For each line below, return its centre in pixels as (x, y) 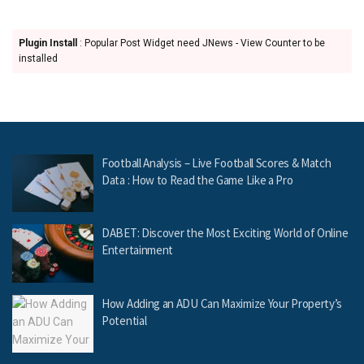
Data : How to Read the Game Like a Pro (197, 180)
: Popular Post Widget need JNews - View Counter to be (201, 43)
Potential (124, 320)
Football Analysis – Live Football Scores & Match (217, 162)
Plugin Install (48, 43)
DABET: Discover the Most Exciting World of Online (225, 233)
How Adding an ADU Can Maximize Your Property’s (222, 303)
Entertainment (138, 250)
